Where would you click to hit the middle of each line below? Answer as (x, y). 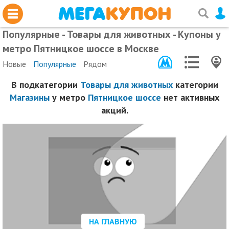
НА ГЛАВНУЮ (113, 222)
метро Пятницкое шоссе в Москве (81, 49)
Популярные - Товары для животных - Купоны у (112, 34)
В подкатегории (45, 85)
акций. (114, 110)
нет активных (190, 97)
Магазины (30, 97)
